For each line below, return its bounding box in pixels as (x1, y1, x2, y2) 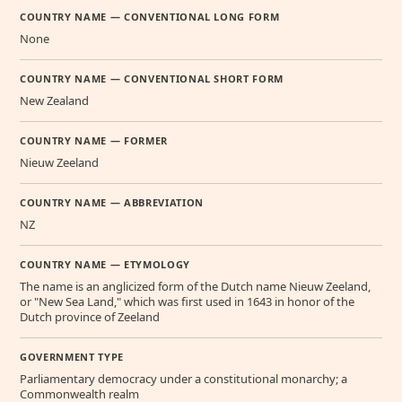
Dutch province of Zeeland (20, 309, 160, 326)
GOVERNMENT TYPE (20, 350, 124, 364)
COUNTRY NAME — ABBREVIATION (20, 196, 204, 210)
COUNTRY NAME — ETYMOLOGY (20, 258, 190, 272)
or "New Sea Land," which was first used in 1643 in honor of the (20, 293, 354, 310)
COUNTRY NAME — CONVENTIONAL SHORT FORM (20, 72, 284, 86)
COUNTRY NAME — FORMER (20, 134, 168, 148)
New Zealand (20, 92, 89, 109)
